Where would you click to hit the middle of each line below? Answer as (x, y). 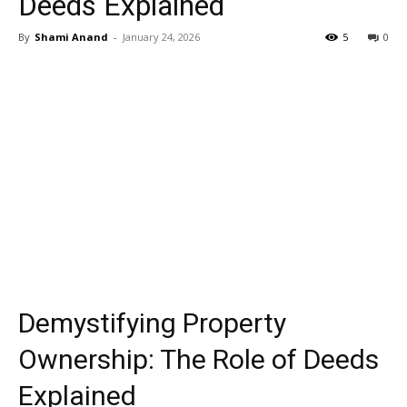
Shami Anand (71, 37)
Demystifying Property (152, 323)
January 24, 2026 (161, 37)
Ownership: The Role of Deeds (199, 360)
